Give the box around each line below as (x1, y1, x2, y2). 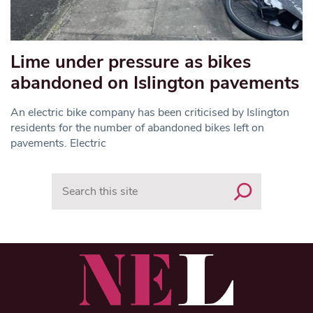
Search (51, 173, 85, 189)
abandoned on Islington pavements (10, 71, 299, 96)
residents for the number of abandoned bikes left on (10, 120, 264, 136)
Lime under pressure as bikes (10, 50, 251, 75)
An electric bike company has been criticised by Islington (10, 105, 289, 121)
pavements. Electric (10, 136, 106, 152)
